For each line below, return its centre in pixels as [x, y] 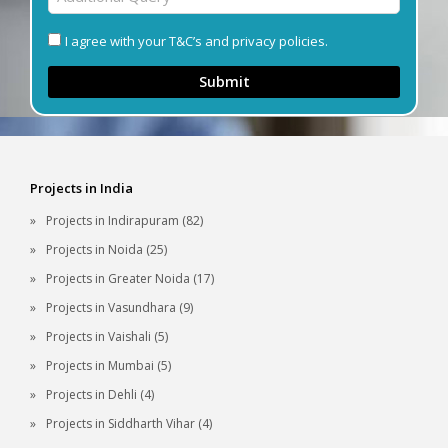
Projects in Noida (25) [106, 249]
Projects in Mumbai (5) [108, 365]
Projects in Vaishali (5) [107, 336]
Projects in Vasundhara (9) [119, 307]
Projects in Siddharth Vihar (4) [129, 423]
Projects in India [81, 188]
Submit [224, 81]
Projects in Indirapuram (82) [124, 220]
